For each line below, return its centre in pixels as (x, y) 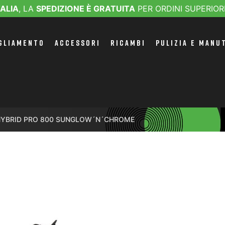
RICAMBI (128, 43)
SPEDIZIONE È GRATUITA (85, 9)
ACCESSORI (78, 43)
